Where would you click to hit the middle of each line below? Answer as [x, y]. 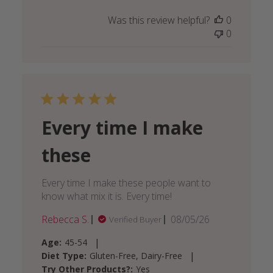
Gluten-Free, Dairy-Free [136, 256]
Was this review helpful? [159, 20]
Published [212, 219]
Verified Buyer [135, 220]
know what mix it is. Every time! [106, 197]
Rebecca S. [65, 220]
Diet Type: [64, 256]
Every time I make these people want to [126, 183]
